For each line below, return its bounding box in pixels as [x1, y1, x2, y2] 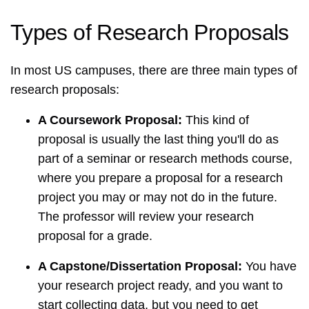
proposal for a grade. [38, 229, 152, 243]
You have [242, 259, 297, 274]
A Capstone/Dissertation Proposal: [38, 259, 242, 274]
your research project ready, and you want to [38, 279, 283, 293]
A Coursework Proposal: [38, 113, 182, 128]
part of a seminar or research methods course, [38, 152, 292, 166]
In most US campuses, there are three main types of [10, 63, 297, 78]
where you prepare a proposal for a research [38, 171, 283, 186]
